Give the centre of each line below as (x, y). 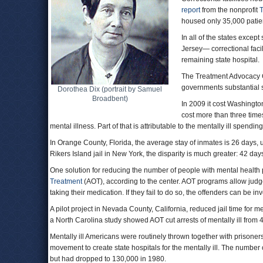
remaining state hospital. (220, 60)
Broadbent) (110, 99)
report (191, 10)
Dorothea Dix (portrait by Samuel (110, 89)
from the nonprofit (230, 10)
